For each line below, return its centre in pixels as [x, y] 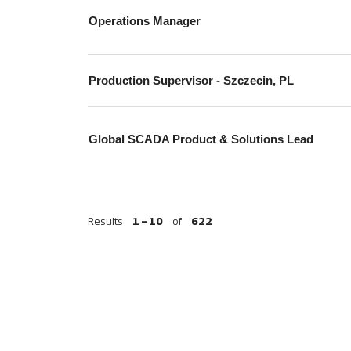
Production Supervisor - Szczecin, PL [191, 80]
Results [106, 222]
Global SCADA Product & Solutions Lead [201, 139]
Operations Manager [145, 21]
